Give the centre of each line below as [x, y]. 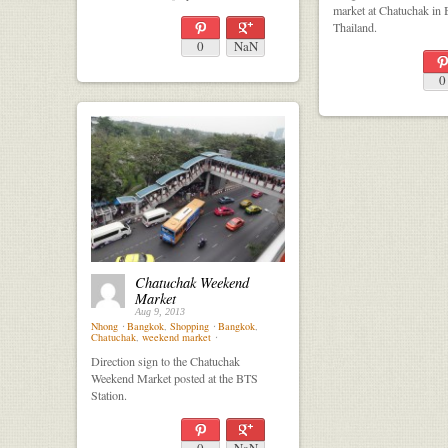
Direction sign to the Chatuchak [165, 360]
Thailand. [355, 26]
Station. [109, 394]
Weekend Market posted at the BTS [174, 377]
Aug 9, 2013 [160, 311]
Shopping [189, 325]
